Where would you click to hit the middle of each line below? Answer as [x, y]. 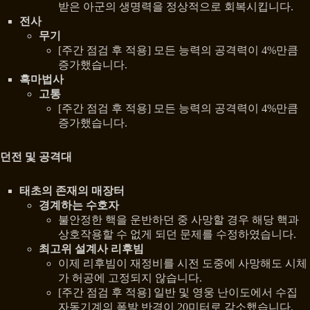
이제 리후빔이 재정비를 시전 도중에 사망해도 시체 [183, 264]
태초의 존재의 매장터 [72, 191]
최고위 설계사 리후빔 [91, 249]
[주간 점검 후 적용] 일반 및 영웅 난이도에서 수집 [178, 293]
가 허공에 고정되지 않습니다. [130, 278]
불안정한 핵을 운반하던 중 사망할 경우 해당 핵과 [179, 220]
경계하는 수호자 [79, 206]
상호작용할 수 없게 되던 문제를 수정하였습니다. [177, 235]
